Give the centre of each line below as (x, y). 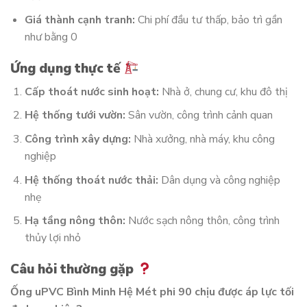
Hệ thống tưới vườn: (75, 115)
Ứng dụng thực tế (67, 69)
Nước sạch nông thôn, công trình (202, 221)
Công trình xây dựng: (77, 139)
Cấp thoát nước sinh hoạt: (91, 91)
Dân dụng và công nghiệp (219, 180)
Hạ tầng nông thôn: (75, 221)
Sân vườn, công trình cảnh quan (199, 115)
